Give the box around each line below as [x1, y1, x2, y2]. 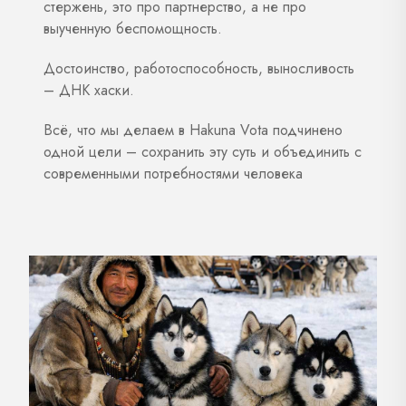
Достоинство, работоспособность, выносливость [43, 57, 354, 79]
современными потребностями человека [43, 162, 303, 184]
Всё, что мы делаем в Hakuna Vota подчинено [43, 119, 343, 140]
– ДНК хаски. [43, 79, 134, 101]
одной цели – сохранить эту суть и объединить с [43, 140, 362, 162]
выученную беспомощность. [43, 17, 222, 39]
